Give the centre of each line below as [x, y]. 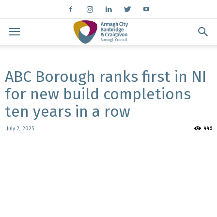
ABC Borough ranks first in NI [106, 77]
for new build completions [98, 94]
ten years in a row [68, 111]
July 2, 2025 [20, 129]
